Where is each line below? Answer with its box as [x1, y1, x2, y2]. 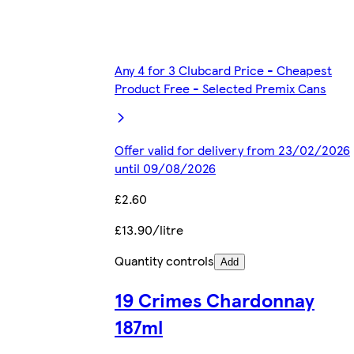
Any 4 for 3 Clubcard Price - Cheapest [115, 61, 332, 80]
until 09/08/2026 [115, 159, 216, 178]
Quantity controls [115, 251, 214, 270]
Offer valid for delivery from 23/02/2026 [115, 141, 350, 160]
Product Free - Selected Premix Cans [115, 79, 326, 98]
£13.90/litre [115, 220, 183, 239]
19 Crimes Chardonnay [115, 286, 314, 314]
